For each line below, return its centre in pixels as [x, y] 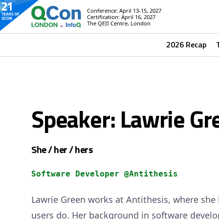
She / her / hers [62, 149]
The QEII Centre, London [119, 23]
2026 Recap [186, 44]
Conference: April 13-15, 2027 [124, 10]
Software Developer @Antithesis [105, 174]
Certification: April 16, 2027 [121, 17]
